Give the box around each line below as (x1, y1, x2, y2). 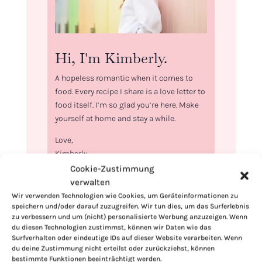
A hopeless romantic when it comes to (54, 73, 193, 84)
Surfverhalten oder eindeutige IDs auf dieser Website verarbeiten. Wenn (12, 233, 242, 242)
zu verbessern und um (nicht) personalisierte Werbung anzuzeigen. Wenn (12, 212, 247, 221)
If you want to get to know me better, (54, 216, 187, 226)
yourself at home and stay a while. (54, 113, 175, 124)
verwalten (70, 177, 110, 188)
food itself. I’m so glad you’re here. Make (54, 100, 199, 111)
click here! (54, 229, 93, 240)
